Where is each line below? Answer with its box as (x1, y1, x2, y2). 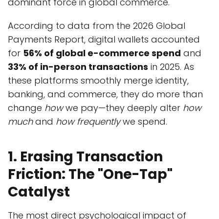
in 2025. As (148, 61, 194, 73)
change (8, 102, 44, 114)
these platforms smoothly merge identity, (8, 74, 189, 87)
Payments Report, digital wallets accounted (8, 33, 200, 46)
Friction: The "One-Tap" (8, 165, 173, 184)
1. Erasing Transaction (8, 147, 163, 167)
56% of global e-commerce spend (23, 47, 181, 60)
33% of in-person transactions (8, 61, 148, 73)
